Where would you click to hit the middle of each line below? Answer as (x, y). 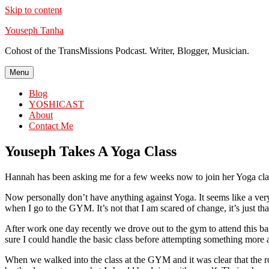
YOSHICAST (56, 104)
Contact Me (51, 126)
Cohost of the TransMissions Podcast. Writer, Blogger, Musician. (127, 51)
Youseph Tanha (34, 30)
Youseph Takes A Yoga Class (91, 151)
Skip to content (33, 10)
